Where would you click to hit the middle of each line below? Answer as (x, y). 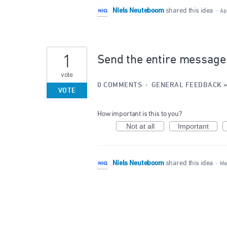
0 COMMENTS (120, 86)
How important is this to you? (140, 114)
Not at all (140, 126)
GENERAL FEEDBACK (186, 86)
